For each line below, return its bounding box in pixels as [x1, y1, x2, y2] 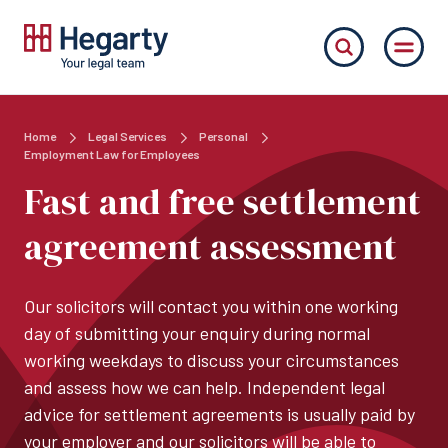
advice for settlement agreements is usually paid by [24, 403, 415, 426]
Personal [199, 129, 250, 144]
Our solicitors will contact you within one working [24, 295, 398, 318]
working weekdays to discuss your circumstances [24, 349, 399, 372]
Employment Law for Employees [24, 147, 200, 162]
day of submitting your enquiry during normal [24, 322, 370, 345]
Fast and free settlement [24, 177, 421, 227]
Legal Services [88, 129, 169, 144]
